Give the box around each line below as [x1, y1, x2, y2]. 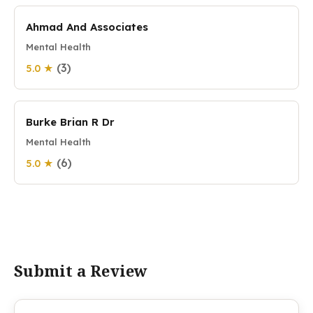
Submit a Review [14, 260, 147, 281]
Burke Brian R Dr [26, 115, 115, 129]
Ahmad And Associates [26, 20, 148, 34]
